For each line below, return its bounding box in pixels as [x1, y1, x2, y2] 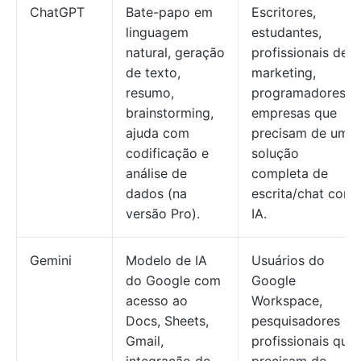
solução [251, 145, 299, 161]
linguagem [126, 24, 189, 40]
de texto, [126, 64, 180, 81]
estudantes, [251, 24, 322, 40]
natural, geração [126, 44, 225, 60]
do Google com [126, 272, 221, 288]
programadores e [251, 85, 357, 101]
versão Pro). [126, 205, 200, 222]
